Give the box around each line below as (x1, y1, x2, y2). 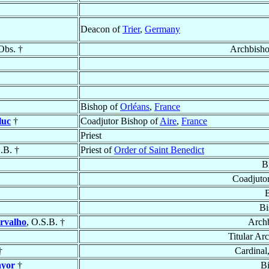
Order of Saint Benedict (114, 145, 204, 156)
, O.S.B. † (26, 217, 65, 228)
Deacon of (80, 24, 122, 35)
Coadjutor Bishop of (80, 116, 160, 127)
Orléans (120, 101, 150, 112)
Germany (145, 24, 180, 35)
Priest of (80, 145, 114, 156)
